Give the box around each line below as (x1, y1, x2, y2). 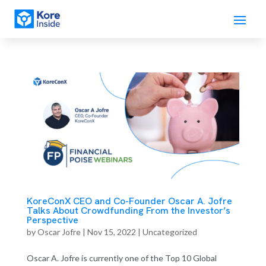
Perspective (26, 214, 78, 227)
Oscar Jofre (37, 227, 81, 237)
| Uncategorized (135, 227, 197, 237)
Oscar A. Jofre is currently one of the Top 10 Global (26, 253, 217, 264)
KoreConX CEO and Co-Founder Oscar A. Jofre (26, 195, 232, 208)
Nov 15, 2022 (87, 227, 136, 237)
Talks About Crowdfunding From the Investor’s (26, 204, 230, 217)
